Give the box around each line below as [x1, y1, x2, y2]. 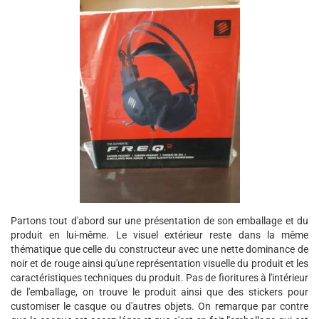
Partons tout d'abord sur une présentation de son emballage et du [11, 215, 308, 226]
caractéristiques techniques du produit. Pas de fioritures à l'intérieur [11, 272, 308, 283]
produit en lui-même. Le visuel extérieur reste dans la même [11, 229, 308, 241]
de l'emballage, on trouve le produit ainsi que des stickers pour [11, 286, 308, 298]
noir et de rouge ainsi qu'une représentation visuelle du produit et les [11, 258, 308, 269]
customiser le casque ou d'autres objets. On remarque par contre [11, 300, 308, 312]
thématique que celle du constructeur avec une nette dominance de [11, 244, 308, 255]
